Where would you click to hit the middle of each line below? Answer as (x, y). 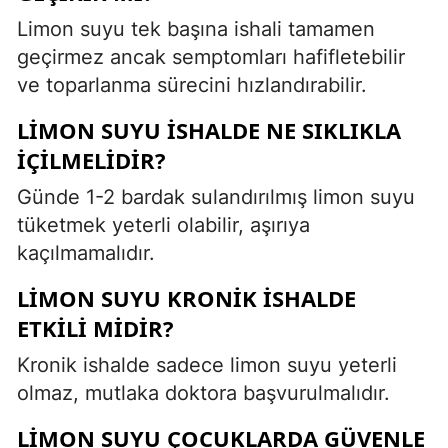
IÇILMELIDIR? (91, 159)
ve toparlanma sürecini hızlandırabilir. (192, 84)
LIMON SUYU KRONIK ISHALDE (186, 297)
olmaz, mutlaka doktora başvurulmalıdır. (203, 392)
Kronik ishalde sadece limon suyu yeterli (207, 364)
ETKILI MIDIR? (95, 327)
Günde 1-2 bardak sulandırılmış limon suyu (216, 196)
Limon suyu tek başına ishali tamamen (196, 28)
